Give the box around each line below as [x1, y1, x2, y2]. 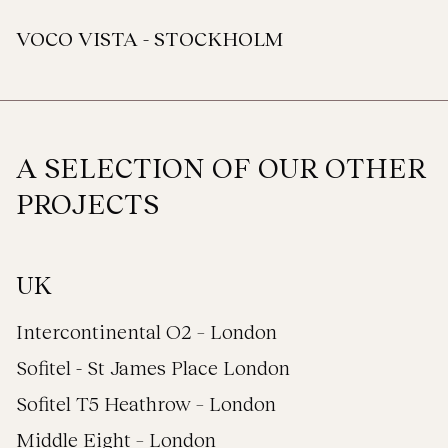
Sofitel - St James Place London [16, 355, 290, 379]
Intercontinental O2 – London [16, 319, 277, 343]
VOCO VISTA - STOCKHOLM [16, 26, 283, 50]
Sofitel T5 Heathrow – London [16, 391, 276, 415]
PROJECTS [16, 186, 159, 220]
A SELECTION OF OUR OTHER [16, 150, 426, 184]
